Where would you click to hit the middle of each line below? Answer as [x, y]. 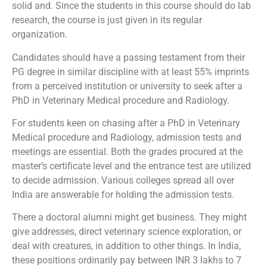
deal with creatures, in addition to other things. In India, [126, 246]
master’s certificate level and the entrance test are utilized [131, 166]
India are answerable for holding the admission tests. [123, 194]
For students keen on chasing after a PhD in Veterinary [126, 123]
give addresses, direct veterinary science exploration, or [127, 232]
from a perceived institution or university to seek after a [127, 86]
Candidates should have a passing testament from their [128, 57]
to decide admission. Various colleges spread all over [123, 180]
